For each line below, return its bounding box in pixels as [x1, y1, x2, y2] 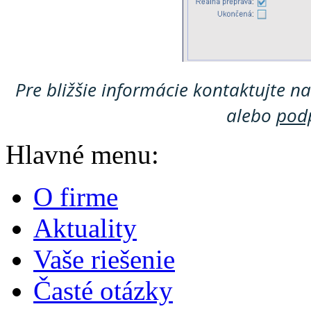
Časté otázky [33, 276, 173, 306]
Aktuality [33, 213, 137, 244]
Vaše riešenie [33, 244, 175, 275]
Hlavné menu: [6, 140, 159, 170]
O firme [33, 182, 118, 212]
